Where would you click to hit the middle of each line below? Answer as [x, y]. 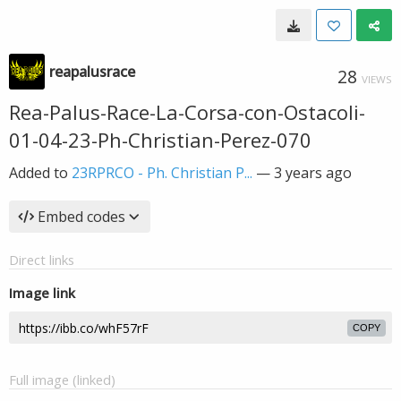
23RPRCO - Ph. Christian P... [162, 173]
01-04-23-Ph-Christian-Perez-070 [160, 140]
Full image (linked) [62, 380]
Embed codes [81, 217]
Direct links [42, 260]
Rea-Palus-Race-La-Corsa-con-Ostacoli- [187, 112]
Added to [40, 173]
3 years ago [313, 173]
